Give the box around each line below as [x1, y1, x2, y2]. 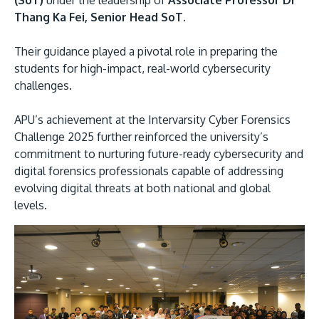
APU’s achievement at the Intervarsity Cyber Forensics [14, 113, 291, 127]
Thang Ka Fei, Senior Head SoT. [14, 10, 189, 25]
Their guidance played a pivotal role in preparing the [14, 44, 278, 59]
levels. [14, 198, 47, 213]
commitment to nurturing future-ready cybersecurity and [14, 147, 303, 162]
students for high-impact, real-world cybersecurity [14, 61, 271, 76]
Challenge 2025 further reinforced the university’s [14, 130, 268, 145]
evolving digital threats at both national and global [14, 181, 271, 196]
